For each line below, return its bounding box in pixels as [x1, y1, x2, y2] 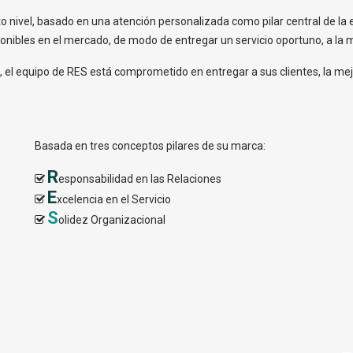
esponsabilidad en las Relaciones [58, 173, 221, 185]
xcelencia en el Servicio [56, 193, 171, 206]
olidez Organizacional [58, 214, 165, 226]
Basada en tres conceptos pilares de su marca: [34, 139, 266, 152]
